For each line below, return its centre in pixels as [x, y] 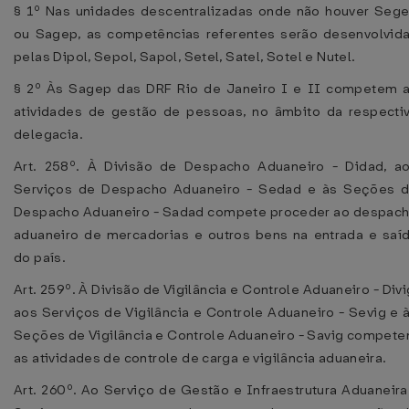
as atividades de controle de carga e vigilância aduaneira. [200, 358]
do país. [40, 257]
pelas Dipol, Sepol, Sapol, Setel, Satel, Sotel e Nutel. [185, 57]
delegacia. [48, 134]
